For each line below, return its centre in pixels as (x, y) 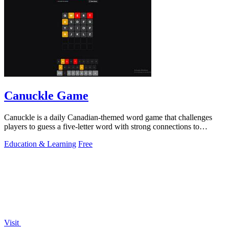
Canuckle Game (46, 95)
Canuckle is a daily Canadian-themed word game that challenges (108, 117)
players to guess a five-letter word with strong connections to (102, 126)
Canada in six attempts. (41, 135)
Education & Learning (40, 144)
